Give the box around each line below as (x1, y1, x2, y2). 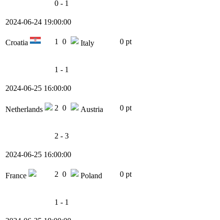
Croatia (5, 38, 30, 47)
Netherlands (5, 105, 45, 114)
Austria (79, 105, 103, 114)
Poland (79, 171, 102, 180)
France (5, 171, 28, 180)
